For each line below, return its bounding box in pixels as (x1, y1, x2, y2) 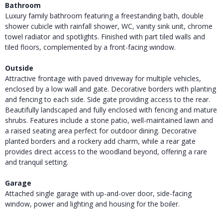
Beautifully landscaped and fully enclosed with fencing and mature (5, 105, 217, 114)
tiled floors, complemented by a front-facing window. (5, 42, 176, 52)
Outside (5, 63, 33, 73)
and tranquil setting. (5, 157, 68, 167)
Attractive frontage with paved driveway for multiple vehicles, (5, 73, 201, 83)
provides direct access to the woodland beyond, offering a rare (5, 146, 207, 156)
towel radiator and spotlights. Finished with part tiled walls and (5, 31, 205, 41)
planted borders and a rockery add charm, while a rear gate (5, 136, 196, 146)
